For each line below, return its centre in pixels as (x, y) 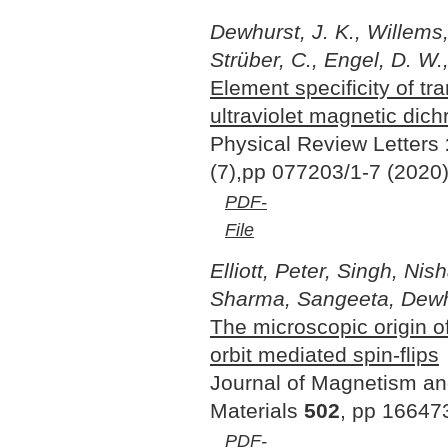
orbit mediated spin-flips (324, 354)
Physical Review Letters (327, 143)
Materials (257, 410)
